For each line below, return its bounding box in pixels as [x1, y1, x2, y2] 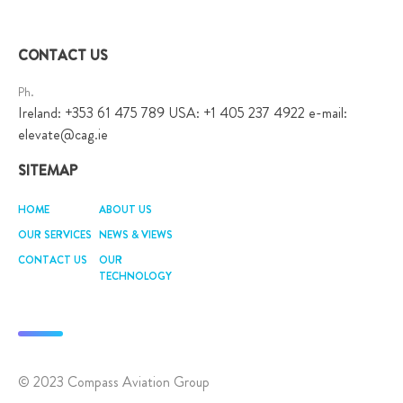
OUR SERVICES [18, 230, 92, 242]
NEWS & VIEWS [99, 230, 173, 242]
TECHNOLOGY [99, 272, 172, 283]
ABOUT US [99, 205, 152, 217]
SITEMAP [18, 165, 77, 180]
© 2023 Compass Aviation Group [18, 376, 210, 391]
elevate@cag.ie [18, 129, 108, 144]
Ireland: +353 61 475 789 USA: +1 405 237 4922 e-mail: [18, 107, 347, 122]
